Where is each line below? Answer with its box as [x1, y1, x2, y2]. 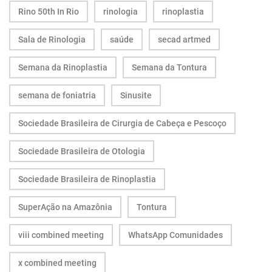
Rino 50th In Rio [18, 6, 79, 16]
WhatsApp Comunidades [128, 229, 223, 240]
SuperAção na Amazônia [18, 202, 112, 212]
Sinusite [120, 90, 152, 100]
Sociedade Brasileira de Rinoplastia [18, 174, 156, 184]
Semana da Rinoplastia [18, 62, 107, 72]
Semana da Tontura [132, 62, 207, 72]
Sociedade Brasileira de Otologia [18, 146, 145, 156]
